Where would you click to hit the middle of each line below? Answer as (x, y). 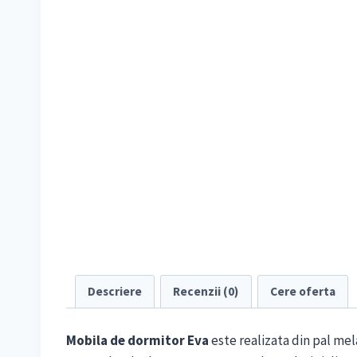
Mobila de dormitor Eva (137, 341)
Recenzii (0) (206, 291)
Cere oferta (302, 291)
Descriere (114, 291)
